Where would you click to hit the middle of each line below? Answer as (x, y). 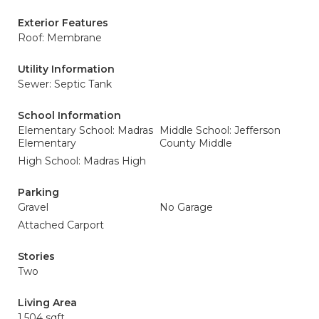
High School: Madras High (82, 161)
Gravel (33, 207)
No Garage (186, 207)
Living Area (47, 303)
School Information (69, 115)
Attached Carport (61, 225)
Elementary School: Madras (85, 130)
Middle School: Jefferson (220, 130)
